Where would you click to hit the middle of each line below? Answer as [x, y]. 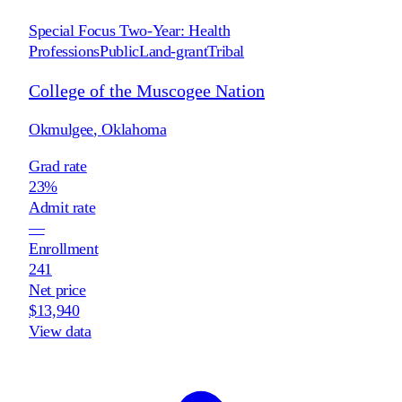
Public [119, 51]
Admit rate [62, 207]
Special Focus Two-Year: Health [130, 30]
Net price [57, 289]
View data [60, 331]
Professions [65, 51]
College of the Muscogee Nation [147, 90]
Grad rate [58, 166]
